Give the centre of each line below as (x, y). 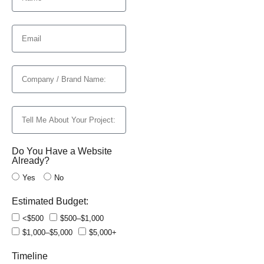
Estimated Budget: (50, 202)
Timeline (30, 256)
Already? (31, 161)
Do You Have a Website (62, 151)
